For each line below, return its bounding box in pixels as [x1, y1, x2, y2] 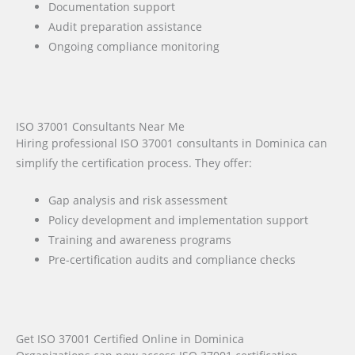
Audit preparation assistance [48, 19, 203, 35]
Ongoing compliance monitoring [48, 39, 220, 55]
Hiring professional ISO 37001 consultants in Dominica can [16, 135, 327, 151]
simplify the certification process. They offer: [16, 155, 252, 170]
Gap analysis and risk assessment [48, 192, 228, 208]
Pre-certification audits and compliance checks [48, 251, 296, 267]
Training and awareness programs [48, 231, 232, 247]
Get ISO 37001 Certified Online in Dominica [16, 331, 244, 347]
